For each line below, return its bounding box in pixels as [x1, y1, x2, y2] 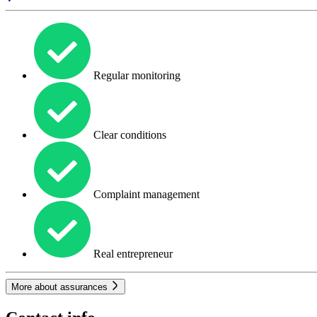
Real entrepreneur [91, 247, 173, 260]
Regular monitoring [91, 69, 180, 81]
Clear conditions [91, 128, 166, 141]
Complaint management [91, 188, 200, 200]
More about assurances [11, 282, 110, 293]
